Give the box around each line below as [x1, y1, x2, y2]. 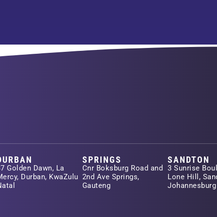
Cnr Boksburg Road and [82, 164, 163, 173]
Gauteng [82, 181, 111, 190]
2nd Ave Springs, [82, 172, 139, 182]
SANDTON [168, 155, 210, 165]
